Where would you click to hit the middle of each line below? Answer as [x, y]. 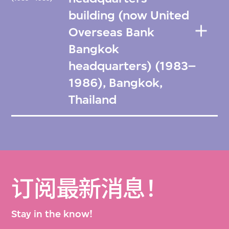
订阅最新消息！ [89, 189]
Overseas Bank [112, 32]
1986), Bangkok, [116, 83]
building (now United [129, 15]
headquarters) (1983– [132, 66]
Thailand [93, 99]
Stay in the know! [52, 214]
